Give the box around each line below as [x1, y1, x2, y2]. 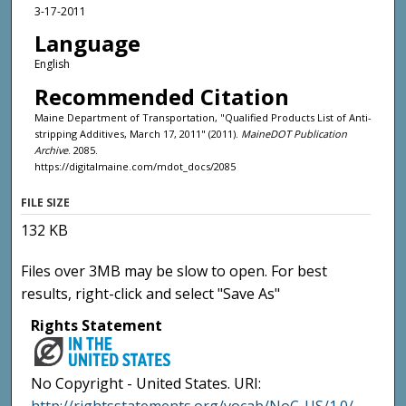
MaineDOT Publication [240, 126, 347, 140]
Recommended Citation [34, 81, 289, 111]
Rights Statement [31, 315, 163, 336]
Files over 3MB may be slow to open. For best [21, 261, 328, 282]
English [34, 56, 70, 72]
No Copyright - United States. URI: [31, 373, 262, 394]
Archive [34, 142, 68, 157]
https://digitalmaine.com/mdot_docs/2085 [34, 159, 236, 173]
